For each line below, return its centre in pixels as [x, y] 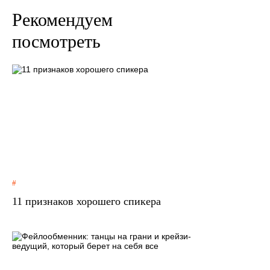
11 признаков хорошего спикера [87, 202]
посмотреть [56, 41]
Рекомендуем [62, 20]
